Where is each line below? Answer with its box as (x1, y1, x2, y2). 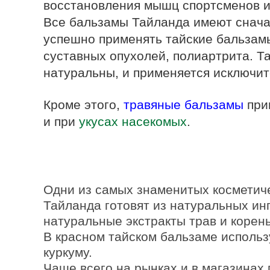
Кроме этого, (43, 97, 124, 112)
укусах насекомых (79, 114, 187, 129)
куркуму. (43, 245, 92, 260)
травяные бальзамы (124, 97, 243, 112)
